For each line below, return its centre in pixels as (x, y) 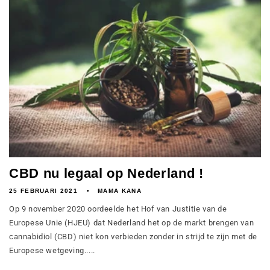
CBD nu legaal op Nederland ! (106, 173)
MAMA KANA (120, 191)
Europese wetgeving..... (52, 250)
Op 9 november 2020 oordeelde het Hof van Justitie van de (118, 209)
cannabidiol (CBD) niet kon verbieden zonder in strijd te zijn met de (133, 237)
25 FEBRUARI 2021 (43, 191)
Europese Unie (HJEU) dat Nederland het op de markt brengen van (132, 223)
